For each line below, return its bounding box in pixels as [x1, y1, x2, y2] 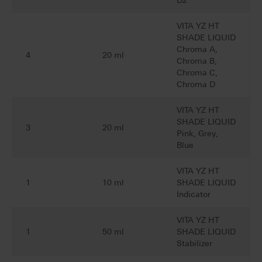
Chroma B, [177, 56, 217, 66]
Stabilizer [177, 239, 212, 249]
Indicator [177, 189, 211, 199]
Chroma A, [177, 44, 218, 54]
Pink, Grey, [177, 129, 218, 139]
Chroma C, [177, 68, 218, 78]
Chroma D [177, 80, 215, 89]
